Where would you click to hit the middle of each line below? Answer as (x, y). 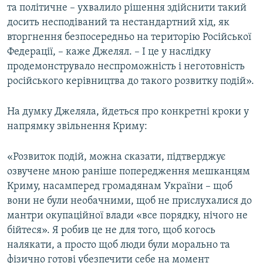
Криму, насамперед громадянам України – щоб (120, 187)
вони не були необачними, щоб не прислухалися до (129, 201)
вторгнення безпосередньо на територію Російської (129, 38)
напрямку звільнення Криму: (77, 127)
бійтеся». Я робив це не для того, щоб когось (111, 231)
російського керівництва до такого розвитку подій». (131, 82)
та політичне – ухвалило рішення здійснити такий (127, 8)
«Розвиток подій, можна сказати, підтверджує (116, 157)
